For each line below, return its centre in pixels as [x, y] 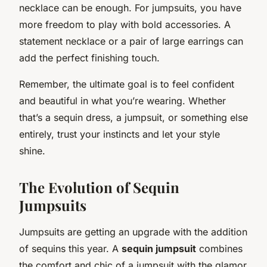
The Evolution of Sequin [99, 187]
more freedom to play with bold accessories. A [125, 24]
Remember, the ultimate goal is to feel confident [127, 84]
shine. [32, 150]
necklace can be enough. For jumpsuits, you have [130, 7]
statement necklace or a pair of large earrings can [131, 41]
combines [219, 248]
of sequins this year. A [70, 248]
